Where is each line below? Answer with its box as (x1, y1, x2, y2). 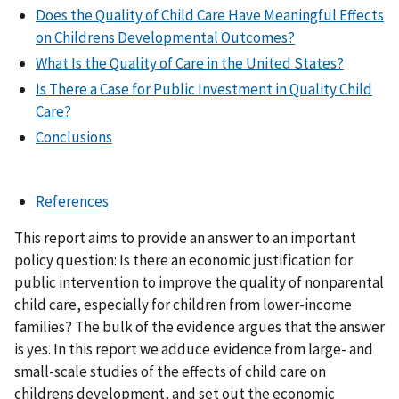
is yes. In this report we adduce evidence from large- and (14, 339, 373, 360)
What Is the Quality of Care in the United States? (36, 53, 344, 73)
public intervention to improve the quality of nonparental (14, 273, 384, 293)
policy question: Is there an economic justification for (14, 250, 353, 271)
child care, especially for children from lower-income (14, 295, 352, 315)
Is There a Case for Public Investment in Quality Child (36, 79, 372, 100)
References (36, 191, 109, 211)
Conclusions (36, 127, 112, 148)
